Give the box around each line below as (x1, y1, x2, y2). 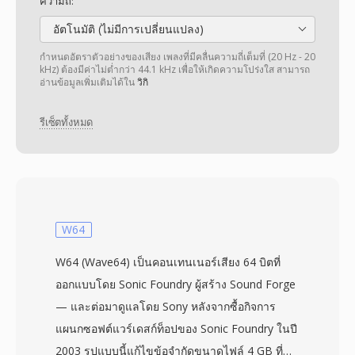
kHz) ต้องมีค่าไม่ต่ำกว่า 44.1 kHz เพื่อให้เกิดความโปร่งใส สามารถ (40, 63, 310, 76)
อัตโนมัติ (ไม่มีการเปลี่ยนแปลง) (50, 21, 204, 36)
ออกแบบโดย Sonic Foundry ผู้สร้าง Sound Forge (55, 277, 296, 292)
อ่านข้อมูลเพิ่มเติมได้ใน (40, 75, 137, 89)
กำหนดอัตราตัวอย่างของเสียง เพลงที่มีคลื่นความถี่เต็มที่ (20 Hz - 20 (40, 50, 315, 63)
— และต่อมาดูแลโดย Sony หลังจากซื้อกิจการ (55, 299, 276, 314)
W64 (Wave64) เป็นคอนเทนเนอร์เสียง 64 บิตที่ (55, 254, 281, 269)
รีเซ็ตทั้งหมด (40, 115, 94, 130)
